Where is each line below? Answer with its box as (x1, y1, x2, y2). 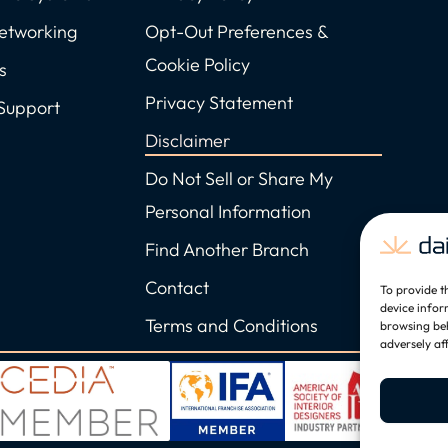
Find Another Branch (145, 238, 309, 262)
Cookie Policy (145, 53, 250, 77)
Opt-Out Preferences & (145, 20, 328, 44)
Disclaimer (145, 129, 230, 153)
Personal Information (145, 200, 311, 224)
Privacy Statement (145, 91, 293, 115)
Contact (145, 276, 209, 300)
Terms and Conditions (145, 314, 318, 338)
